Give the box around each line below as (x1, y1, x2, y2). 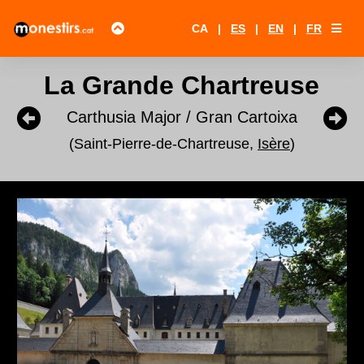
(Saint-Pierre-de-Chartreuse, (68, 136, 258, 152)
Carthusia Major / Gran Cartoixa (66, 108, 297, 126)
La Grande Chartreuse (44, 71, 320, 100)
